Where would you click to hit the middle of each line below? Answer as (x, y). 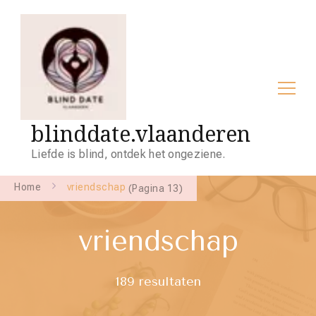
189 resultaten (158, 281)
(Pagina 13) (154, 188)
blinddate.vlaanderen (141, 134)
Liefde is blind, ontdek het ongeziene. (128, 154)
